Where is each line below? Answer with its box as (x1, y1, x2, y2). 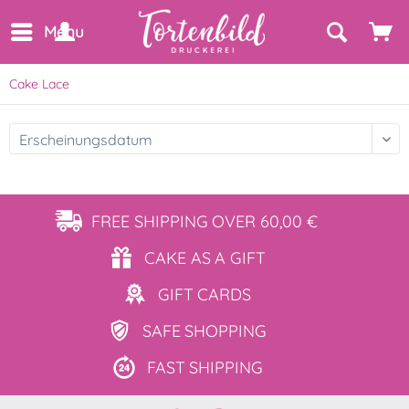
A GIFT (214, 247, 266, 268)
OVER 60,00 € (212, 211, 318, 232)
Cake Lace (9, 76, 69, 92)
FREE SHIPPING (91, 211, 208, 232)
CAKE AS (143, 247, 211, 268)
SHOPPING (184, 320, 267, 341)
